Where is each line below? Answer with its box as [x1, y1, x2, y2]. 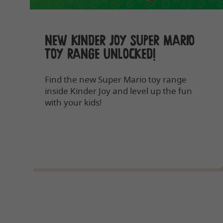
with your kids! [45, 96, 102, 108]
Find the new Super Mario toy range [45, 73, 187, 85]
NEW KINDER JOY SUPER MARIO [45, 32, 195, 49]
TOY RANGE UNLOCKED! [45, 45, 156, 63]
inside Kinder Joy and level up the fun [45, 85, 192, 97]
